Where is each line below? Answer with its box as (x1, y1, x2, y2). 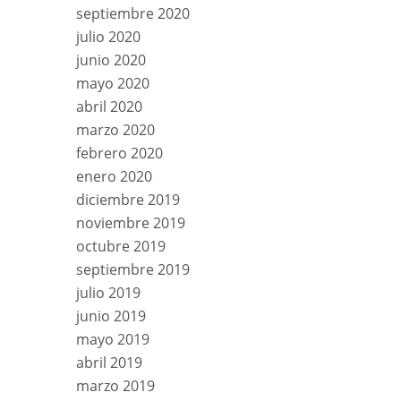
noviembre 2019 (76, 212, 185, 233)
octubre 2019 (76, 235, 166, 256)
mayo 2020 (76, 73, 149, 93)
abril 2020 (76, 96, 142, 116)
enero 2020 (76, 166, 152, 186)
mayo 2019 (76, 328, 149, 349)
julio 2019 (76, 282, 141, 303)
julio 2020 (76, 26, 141, 47)
